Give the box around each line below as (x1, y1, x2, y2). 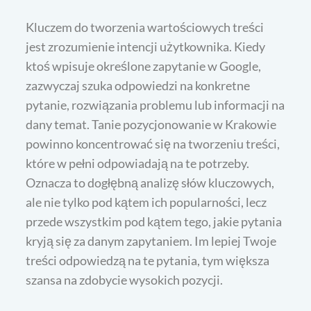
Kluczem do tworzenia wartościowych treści (26, 19, 264, 35)
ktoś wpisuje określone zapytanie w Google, (26, 58, 262, 74)
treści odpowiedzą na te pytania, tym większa (26, 252, 270, 268)
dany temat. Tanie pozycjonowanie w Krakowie (26, 116, 277, 132)
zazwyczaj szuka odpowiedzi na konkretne (26, 77, 251, 93)
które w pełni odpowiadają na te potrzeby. (26, 155, 250, 171)
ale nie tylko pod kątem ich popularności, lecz (26, 194, 267, 210)
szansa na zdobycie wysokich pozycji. (26, 271, 224, 287)
